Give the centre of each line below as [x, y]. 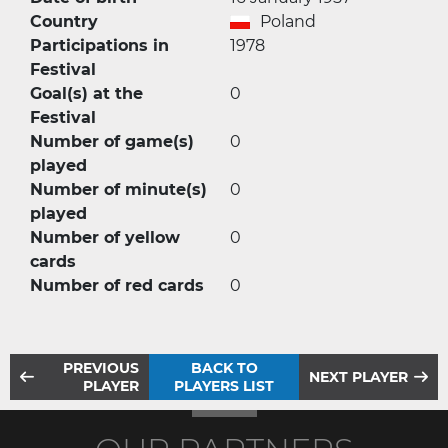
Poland [288, 21]
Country [64, 21]
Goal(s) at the [86, 93]
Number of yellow [105, 237]
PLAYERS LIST [224, 386]
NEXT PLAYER [358, 377]
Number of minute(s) [118, 189]
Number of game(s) [112, 141]
